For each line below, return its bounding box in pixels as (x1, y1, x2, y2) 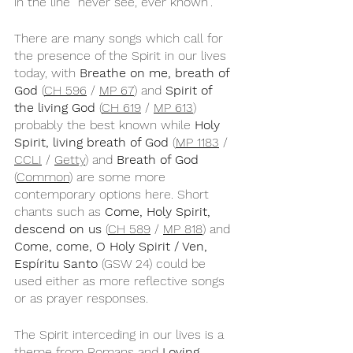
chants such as (14, 204, 105, 219)
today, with (14, 65, 80, 80)
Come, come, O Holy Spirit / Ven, (14, 239, 211, 254)
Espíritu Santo (14, 256, 98, 271)
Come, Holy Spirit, (105, 204, 214, 219)
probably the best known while (14, 117, 195, 132)
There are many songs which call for (14, 31, 227, 46)
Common (17, 169, 69, 184)
